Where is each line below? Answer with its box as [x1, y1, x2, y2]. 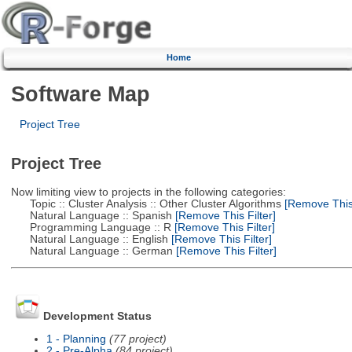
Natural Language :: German [10, 244, 173, 257]
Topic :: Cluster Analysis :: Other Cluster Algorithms [10, 197, 281, 210]
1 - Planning [46, 332, 106, 345]
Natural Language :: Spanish [10, 209, 172, 222]
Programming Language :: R [10, 221, 171, 233]
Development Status [42, 310, 152, 323]
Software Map [10, 81, 150, 106]
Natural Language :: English [10, 233, 168, 245]
